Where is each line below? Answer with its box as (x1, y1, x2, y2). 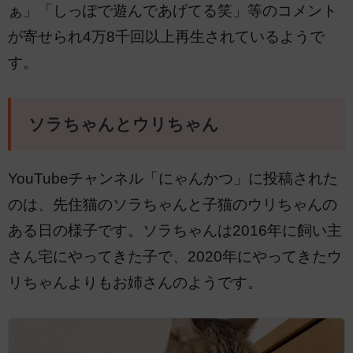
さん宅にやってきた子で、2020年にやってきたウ (8, 247, 342, 265)
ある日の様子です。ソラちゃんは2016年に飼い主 (8, 221, 342, 239)
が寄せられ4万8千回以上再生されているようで (8, 28, 325, 46)
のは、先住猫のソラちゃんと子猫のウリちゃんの (8, 195, 337, 213)
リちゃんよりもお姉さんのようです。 (8, 273, 262, 291)
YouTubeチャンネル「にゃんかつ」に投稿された (8, 169, 338, 187)
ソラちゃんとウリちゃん (28, 114, 219, 134)
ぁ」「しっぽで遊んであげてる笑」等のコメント (8, 2, 337, 20)
